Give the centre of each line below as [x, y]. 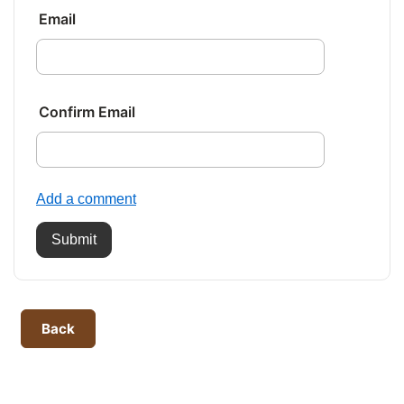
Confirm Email [87, 112]
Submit [74, 239]
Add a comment [86, 198]
